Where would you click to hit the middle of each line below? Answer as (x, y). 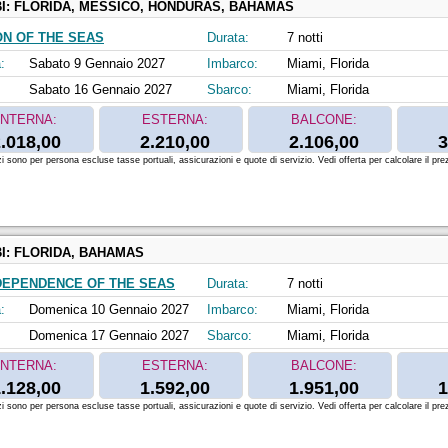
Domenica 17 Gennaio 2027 (109, 336)
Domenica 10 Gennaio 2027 (109, 310)
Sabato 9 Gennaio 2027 (97, 64)
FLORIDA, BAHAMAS (79, 253)
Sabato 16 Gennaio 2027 (100, 90)
